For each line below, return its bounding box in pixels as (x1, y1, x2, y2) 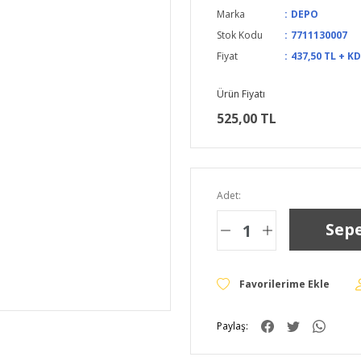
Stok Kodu (217, 28, 263, 42)
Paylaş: (217, 319, 248, 333)
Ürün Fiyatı (217, 87, 265, 101)
